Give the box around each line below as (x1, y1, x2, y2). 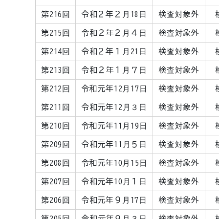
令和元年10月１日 (81, 177, 148, 185)
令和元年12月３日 (81, 103, 148, 111)
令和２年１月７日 (81, 66, 147, 74)
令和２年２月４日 (81, 29, 147, 37)
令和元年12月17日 (81, 85, 148, 92)
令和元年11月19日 (81, 122, 148, 130)
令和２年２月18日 (81, 10, 148, 18)
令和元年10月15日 (81, 159, 148, 167)
